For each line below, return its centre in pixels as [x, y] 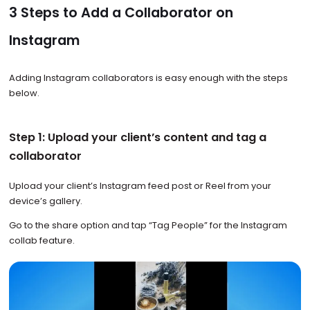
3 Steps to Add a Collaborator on [121, 13]
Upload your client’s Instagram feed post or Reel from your [140, 186]
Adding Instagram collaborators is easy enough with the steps [148, 77]
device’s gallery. [46, 201]
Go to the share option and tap [77, 225]
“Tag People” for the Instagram [218, 225]
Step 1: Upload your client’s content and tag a [137, 137]
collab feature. [42, 240]
